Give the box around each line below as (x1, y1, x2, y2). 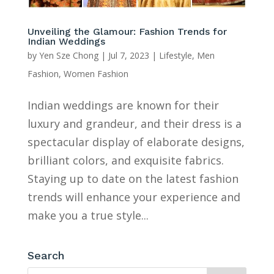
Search (27, 248, 64, 262)
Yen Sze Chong (39, 49, 98, 61)
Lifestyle (158, 49, 192, 61)
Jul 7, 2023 (108, 49, 149, 61)
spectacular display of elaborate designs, (27, 134, 245, 149)
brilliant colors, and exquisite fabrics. (27, 152, 224, 168)
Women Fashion (63, 67, 128, 80)
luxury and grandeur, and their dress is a (27, 116, 242, 131)
